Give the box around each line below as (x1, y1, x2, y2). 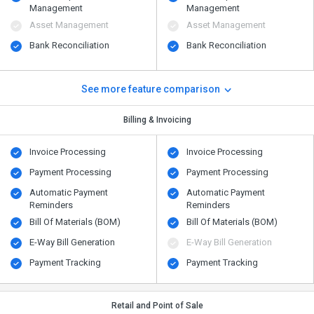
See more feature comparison (81, 83, 222, 95)
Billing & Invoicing (123, 114, 191, 125)
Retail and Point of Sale (111, 300, 203, 310)
